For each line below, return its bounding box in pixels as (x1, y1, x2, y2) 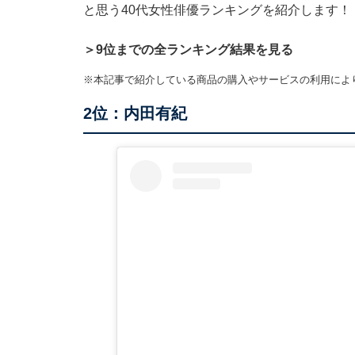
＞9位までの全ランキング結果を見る (82, 43, 293, 57)
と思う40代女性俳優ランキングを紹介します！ (82, 3, 351, 17)
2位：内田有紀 (82, 105, 187, 123)
